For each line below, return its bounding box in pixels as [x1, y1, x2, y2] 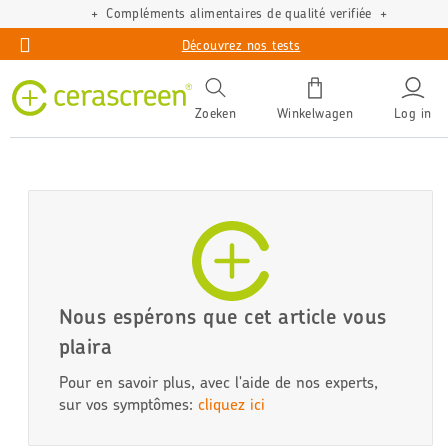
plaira [58, 333, 113, 359]
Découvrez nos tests [181, 37, 301, 54]
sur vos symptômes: [58, 394, 198, 414]
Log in [393, 105, 432, 122]
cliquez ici [197, 394, 265, 414]
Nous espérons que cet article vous [58, 303, 387, 329]
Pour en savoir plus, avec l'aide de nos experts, [58, 372, 378, 392]
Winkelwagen [276, 105, 354, 122]
